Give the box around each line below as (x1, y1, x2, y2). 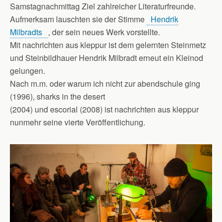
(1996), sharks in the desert (10, 90, 105, 102)
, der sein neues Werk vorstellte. (48, 26, 160, 38)
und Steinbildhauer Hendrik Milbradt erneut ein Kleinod (10, 52, 203, 63)
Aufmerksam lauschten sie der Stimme (10, 13, 147, 25)
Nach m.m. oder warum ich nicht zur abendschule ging (10, 77, 200, 89)
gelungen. (10, 64, 45, 76)
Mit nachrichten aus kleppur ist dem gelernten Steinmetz (10, 39, 206, 51)
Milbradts (10, 26, 48, 38)
